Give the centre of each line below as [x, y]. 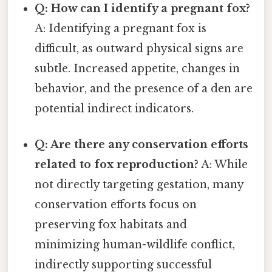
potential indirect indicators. [114, 109]
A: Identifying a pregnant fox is [121, 29]
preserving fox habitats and [111, 225]
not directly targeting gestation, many [139, 185]
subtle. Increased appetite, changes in [138, 69]
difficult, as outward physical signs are [139, 49]
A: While [223, 165]
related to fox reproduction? [117, 165]
